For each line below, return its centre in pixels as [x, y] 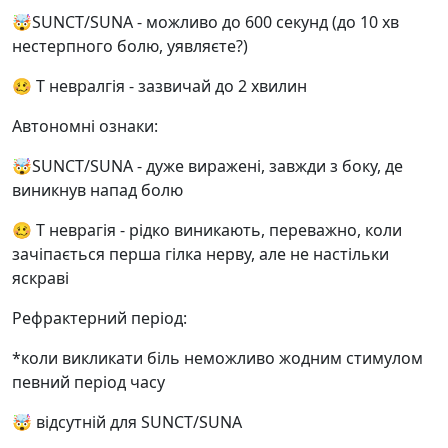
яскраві [40, 278]
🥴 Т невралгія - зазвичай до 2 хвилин [159, 86]
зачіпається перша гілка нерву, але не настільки [200, 254]
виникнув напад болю [97, 190]
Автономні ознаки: [85, 126]
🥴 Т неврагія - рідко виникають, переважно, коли [207, 230]
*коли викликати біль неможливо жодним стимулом [217, 358]
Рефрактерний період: [99, 318]
